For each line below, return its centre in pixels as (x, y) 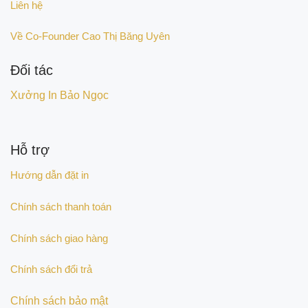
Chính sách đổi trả (51, 269)
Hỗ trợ (30, 150)
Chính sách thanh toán (61, 206)
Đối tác (32, 70)
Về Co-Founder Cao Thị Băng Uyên (90, 36)
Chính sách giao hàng (59, 238)
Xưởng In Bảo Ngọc (59, 96)
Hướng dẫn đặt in (49, 175)
